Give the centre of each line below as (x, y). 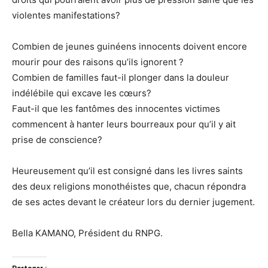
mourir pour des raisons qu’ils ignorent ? (98, 62)
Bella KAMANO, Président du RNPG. (87, 233)
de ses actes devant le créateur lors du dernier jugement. (133, 202)
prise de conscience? (57, 139)
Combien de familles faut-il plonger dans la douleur (121, 77)
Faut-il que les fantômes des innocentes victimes (116, 108)
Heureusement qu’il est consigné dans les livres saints (127, 170)
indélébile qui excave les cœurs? (82, 93)
